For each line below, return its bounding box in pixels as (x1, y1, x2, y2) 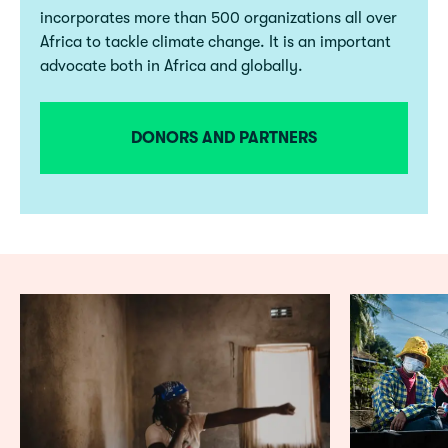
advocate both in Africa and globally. (40, 57, 303, 75)
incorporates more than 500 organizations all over (40, 9, 397, 27)
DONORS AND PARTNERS (131, 129, 317, 147)
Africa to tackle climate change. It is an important (40, 33, 391, 51)
